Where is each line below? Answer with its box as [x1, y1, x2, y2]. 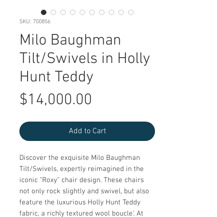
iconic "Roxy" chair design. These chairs [19, 176, 144, 185]
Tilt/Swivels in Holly [19, 50, 150, 68]
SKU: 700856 [19, 18, 50, 25]
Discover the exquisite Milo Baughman [19, 154, 140, 162]
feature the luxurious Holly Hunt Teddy [19, 198, 140, 207]
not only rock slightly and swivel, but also [19, 187, 149, 196]
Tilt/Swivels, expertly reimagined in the [19, 165, 144, 173]
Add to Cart [68, 126, 106, 136]
